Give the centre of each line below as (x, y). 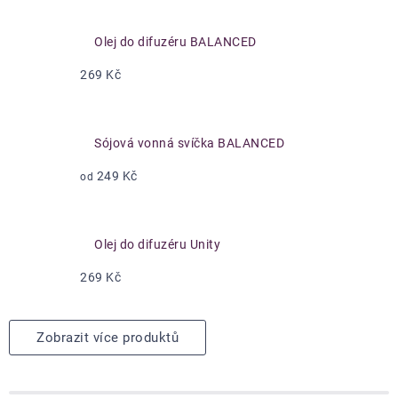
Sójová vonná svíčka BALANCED (189, 143)
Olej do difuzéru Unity (157, 244)
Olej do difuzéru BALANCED (175, 42)
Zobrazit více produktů (107, 338)
